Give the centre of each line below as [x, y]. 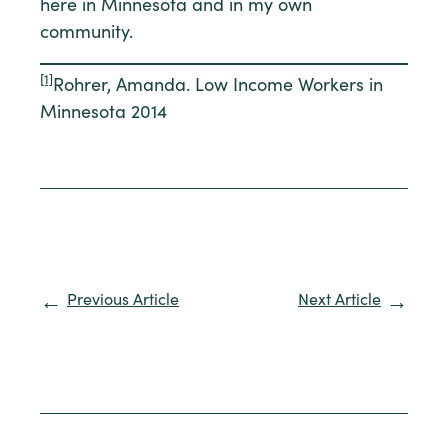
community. [94, 33]
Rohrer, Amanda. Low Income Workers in [218, 86]
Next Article [339, 300]
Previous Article [123, 300]
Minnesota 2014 [103, 113]
